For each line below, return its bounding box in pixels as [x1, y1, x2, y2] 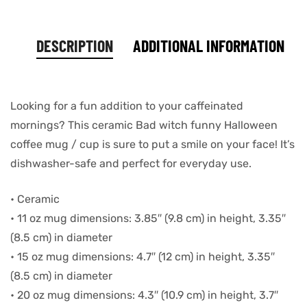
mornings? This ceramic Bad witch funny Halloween [10, 119, 278, 132]
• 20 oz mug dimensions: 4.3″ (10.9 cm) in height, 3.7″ [10, 288, 278, 302]
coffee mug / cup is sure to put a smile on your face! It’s [10, 138, 295, 151]
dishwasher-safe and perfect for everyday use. [10, 157, 251, 171]
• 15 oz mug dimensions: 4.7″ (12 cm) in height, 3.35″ [10, 250, 275, 264]
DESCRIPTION [36, 36, 113, 56]
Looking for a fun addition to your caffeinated [10, 99, 243, 113]
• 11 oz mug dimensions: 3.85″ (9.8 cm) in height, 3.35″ [10, 212, 286, 225]
